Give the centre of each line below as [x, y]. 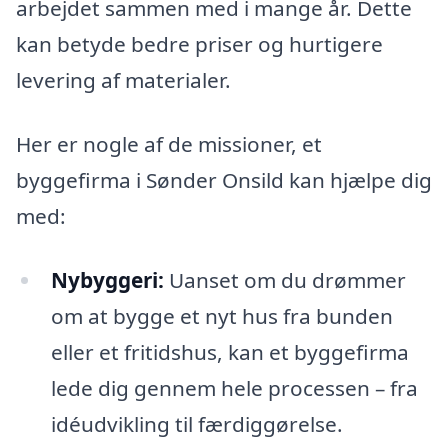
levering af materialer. [123, 80]
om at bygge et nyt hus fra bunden [221, 315]
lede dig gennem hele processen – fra [234, 387]
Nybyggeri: [107, 279]
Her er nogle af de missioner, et [169, 144]
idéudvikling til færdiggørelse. [196, 423]
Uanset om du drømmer [284, 279]
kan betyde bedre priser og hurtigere [199, 44]
